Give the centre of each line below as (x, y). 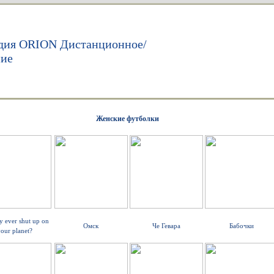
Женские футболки (128, 119)
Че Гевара (166, 226)
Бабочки (241, 226)
